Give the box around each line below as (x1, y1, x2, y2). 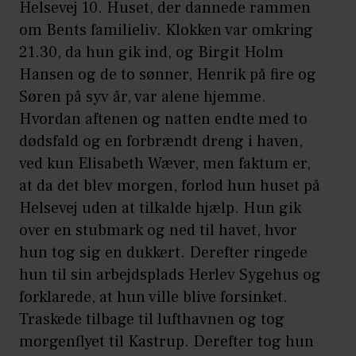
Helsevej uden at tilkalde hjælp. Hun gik (19, 198, 301, 219)
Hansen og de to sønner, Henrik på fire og (19, 64, 316, 86)
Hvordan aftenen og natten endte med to (19, 109, 308, 130)
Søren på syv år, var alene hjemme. (19, 87, 266, 108)
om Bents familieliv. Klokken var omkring (19, 20, 313, 41)
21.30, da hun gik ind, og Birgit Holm (19, 42, 284, 64)
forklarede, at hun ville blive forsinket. (19, 287, 288, 308)
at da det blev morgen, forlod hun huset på (19, 176, 320, 197)
